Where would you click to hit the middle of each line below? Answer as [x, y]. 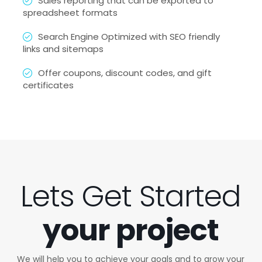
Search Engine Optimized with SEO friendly [129, 37]
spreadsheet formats [70, 13]
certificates [48, 85]
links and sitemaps [63, 49]
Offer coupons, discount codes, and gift [125, 73]
